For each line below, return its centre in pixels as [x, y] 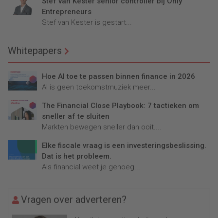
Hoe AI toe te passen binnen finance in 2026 [118, 77]
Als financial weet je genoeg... [91, 167]
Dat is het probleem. [77, 156]
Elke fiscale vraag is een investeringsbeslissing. [124, 146]
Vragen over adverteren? [74, 200]
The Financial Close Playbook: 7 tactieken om [120, 106]
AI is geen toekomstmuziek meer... [99, 87]
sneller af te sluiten [76, 117]
